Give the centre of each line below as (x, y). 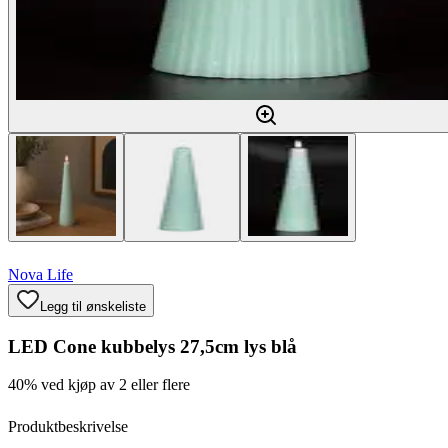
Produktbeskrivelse (68, 427)
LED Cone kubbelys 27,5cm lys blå (152, 346)
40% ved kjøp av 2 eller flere (99, 385)
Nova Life (40, 274)
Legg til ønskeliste (93, 306)
